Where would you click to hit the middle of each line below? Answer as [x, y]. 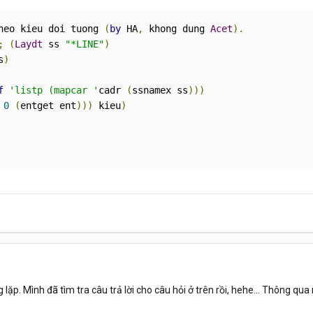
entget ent [48, 106]
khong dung [177, 29]
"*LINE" [85, 44]
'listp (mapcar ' [54, 90]
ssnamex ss [160, 90]
